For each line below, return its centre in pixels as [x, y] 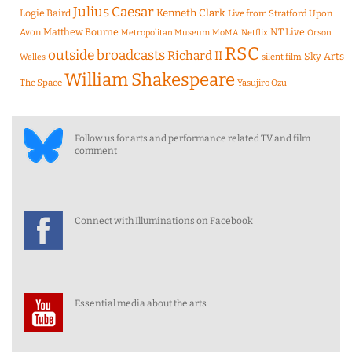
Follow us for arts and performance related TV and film [192, 139]
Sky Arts [324, 57]
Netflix [255, 33]
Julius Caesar [114, 13]
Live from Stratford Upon [280, 14]
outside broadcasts [106, 56]
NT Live [288, 32]
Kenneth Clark [191, 14]
